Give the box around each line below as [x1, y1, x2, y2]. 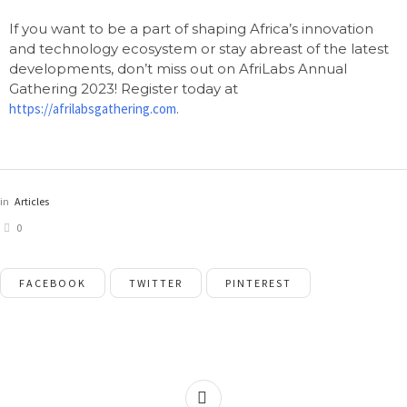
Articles [15, 194, 49, 208]
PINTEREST [225, 276, 292, 291]
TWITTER [129, 276, 183, 291]
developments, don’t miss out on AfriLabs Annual [9, 60, 347, 77]
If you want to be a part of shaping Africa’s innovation [9, 20, 373, 37]
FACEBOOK [19, 276, 86, 291]
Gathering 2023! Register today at [9, 80, 238, 97]
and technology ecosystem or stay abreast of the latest [9, 40, 389, 57]
